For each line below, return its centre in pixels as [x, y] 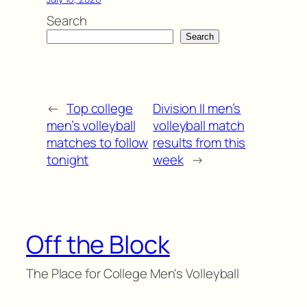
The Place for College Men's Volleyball [133, 274]
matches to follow [98, 142]
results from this [199, 142]
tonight [68, 159]
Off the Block [98, 245]
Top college [99, 108]
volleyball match [199, 125]
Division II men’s [197, 108]
